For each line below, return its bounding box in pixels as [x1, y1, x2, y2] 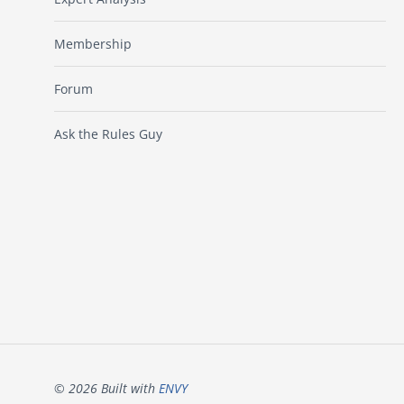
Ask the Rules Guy [54, 125, 162, 143]
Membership [54, 35, 132, 53]
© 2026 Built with [54, 379, 159, 397]
